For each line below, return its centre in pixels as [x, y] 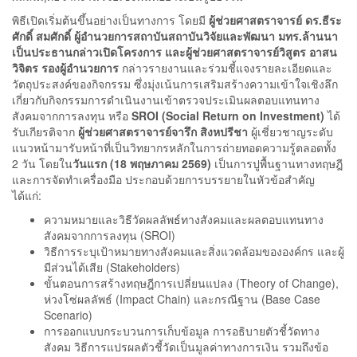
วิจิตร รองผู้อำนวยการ [65, 68]
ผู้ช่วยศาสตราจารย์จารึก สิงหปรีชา [163, 132]
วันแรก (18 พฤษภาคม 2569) [142, 164]
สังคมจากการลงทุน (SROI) [110, 235]
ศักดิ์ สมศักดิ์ [43, 36]
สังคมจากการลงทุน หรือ [72, 116]
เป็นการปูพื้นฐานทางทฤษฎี [277, 164]
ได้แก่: [27, 196]
